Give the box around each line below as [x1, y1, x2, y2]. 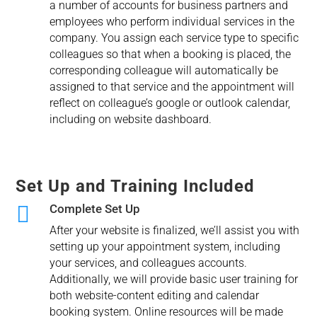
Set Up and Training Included [16, 176, 255, 197]
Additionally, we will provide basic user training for [49, 272, 298, 287]
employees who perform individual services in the [49, 15, 294, 29]
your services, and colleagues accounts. [49, 256, 247, 270]
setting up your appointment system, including [49, 240, 280, 254]
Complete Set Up [49, 202, 140, 217]
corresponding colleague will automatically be [49, 64, 278, 78]
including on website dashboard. [49, 113, 212, 127]
